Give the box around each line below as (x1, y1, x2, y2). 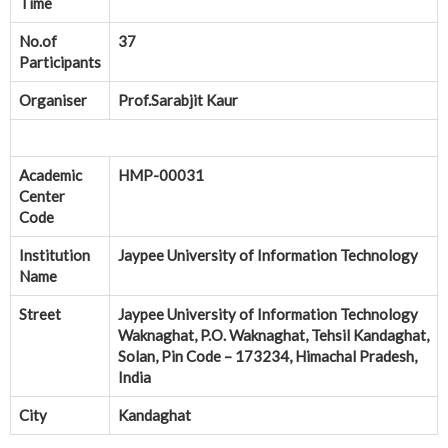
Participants (19, 53, 101, 72)
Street (19, 305, 61, 324)
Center (19, 187, 65, 206)
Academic (19, 166, 82, 185)
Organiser (19, 91, 87, 110)
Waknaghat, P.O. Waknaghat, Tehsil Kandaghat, (118, 326, 429, 345)
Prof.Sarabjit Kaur (118, 91, 238, 110)
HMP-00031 (118, 166, 204, 185)
